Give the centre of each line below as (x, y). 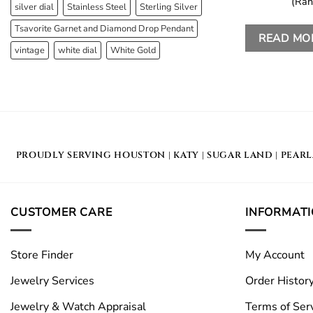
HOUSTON (140, 155)
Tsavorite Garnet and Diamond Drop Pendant (104, 29)
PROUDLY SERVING (65, 155)
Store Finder (42, 255)
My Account (275, 255)
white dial (78, 51)
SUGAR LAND (240, 155)
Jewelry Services (52, 281)
